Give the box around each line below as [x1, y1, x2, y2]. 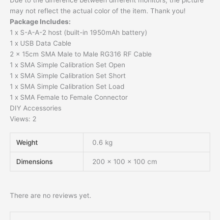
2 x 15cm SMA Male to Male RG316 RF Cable [10, 50, 152, 58]
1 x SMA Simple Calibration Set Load [10, 82, 124, 91]
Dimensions [16, 157, 53, 165]
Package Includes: [10, 18, 71, 26]
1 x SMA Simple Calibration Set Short [10, 72, 126, 80]
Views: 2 [10, 115, 36, 123]
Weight [16, 138, 38, 146]
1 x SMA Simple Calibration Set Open [10, 61, 125, 69]
